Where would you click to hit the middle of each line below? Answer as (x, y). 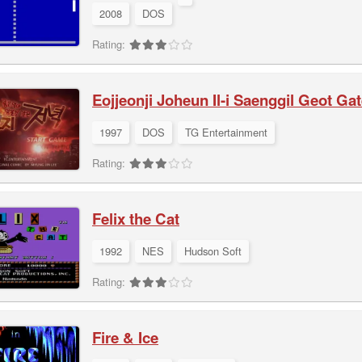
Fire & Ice (125, 337)
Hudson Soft (213, 251)
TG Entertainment (226, 132)
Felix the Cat (136, 219)
